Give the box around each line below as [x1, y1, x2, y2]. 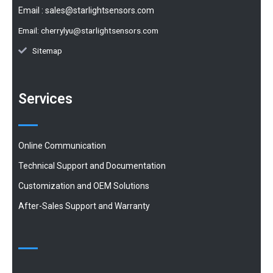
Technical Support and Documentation [18, 160, 166, 171]
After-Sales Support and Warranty [18, 200, 150, 211]
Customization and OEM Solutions [18, 180, 149, 191]
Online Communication [18, 140, 106, 151]
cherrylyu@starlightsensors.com [41, 25, 158, 35]
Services [18, 90, 73, 107]
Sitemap [32, 45, 62, 55]
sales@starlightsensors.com [45, 5, 154, 15]
